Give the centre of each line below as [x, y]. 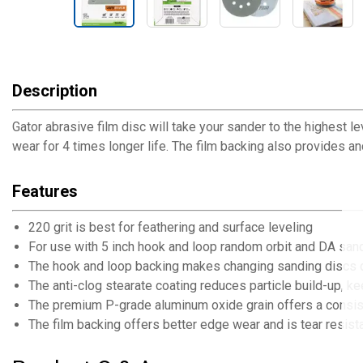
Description [55, 91]
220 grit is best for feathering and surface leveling [171, 227]
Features [45, 191]
